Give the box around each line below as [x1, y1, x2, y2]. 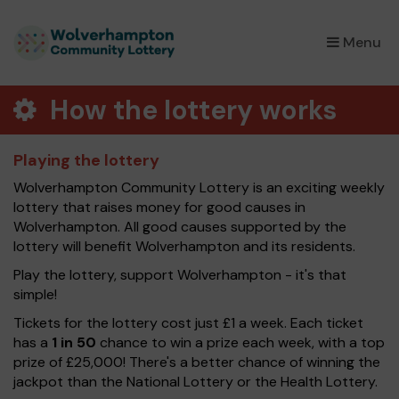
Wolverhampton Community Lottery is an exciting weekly [13, 178, 385, 197]
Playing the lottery [13, 150, 159, 171]
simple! [13, 285, 57, 304]
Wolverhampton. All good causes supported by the [13, 217, 346, 236]
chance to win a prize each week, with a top [96, 333, 385, 352]
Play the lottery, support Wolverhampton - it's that [13, 265, 346, 284]
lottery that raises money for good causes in [13, 198, 305, 216]
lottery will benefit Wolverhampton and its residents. [13, 237, 355, 256]
